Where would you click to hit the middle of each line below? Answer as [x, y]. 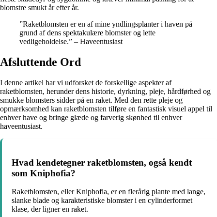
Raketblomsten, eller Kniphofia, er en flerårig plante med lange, [108, 192]
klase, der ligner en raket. [50, 209]
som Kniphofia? [44, 173]
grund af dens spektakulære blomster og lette [87, 33]
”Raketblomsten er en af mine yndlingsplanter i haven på [106, 24]
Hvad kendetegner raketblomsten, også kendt [102, 162]
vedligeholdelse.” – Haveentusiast [71, 42]
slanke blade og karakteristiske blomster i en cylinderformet [102, 201]
